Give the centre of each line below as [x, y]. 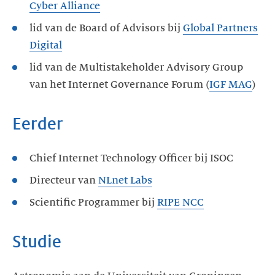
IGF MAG [231, 84]
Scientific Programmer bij [93, 202]
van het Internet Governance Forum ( [119, 84]
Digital [46, 45]
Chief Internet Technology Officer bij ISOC [131, 158]
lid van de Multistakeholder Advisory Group [136, 67]
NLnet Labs [125, 180]
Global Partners [220, 28]
